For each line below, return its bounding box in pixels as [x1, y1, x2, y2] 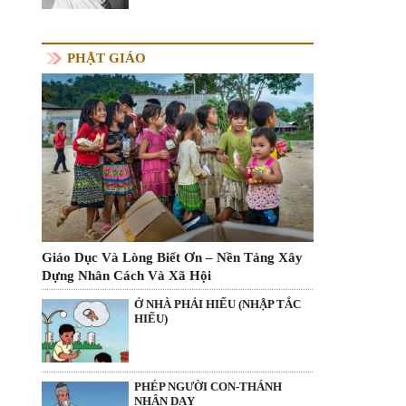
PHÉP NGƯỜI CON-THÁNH [134, 380, 282, 394]
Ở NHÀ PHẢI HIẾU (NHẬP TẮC [134, 296, 301, 311]
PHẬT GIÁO [67, 50, 146, 65]
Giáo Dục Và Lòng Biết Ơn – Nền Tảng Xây [42, 249, 303, 265]
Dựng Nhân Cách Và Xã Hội [42, 267, 211, 283]
